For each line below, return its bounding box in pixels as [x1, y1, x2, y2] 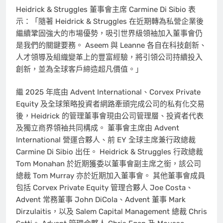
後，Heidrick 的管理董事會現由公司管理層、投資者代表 [16, 111, 204, 121]
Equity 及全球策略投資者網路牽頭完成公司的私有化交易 [16, 100, 205, 109]
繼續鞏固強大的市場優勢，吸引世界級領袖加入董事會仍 [16, 28, 203, 38]
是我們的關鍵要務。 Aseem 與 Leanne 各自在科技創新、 [16, 40, 207, 50]
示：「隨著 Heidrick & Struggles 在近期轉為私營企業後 [16, 16, 204, 26]
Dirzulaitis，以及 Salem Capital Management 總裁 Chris [16, 207, 207, 217]
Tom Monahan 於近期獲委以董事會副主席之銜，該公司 [16, 159, 201, 169]
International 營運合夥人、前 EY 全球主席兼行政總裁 [16, 135, 196, 145]
